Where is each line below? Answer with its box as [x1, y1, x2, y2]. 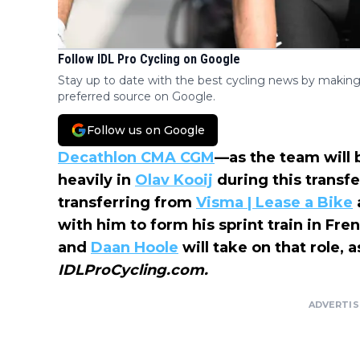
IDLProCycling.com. [58, 261, 208, 280]
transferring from [58, 194, 196, 212]
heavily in [58, 171, 135, 190]
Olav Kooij [135, 171, 213, 190]
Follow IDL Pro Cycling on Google [58, 51, 240, 67]
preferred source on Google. [58, 89, 215, 104]
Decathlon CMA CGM [58, 149, 215, 167]
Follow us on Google [87, 123, 205, 138]
